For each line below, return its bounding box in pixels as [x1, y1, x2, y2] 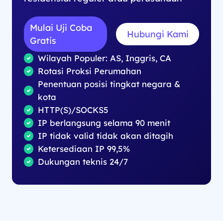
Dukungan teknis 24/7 [38, 156, 128, 167]
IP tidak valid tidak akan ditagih [38, 130, 174, 141]
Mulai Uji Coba [29, 22, 92, 33]
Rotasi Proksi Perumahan [38, 66, 142, 77]
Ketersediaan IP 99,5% [38, 143, 130, 154]
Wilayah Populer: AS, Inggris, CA [38, 53, 172, 64]
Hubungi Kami [126, 28, 189, 40]
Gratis [29, 35, 56, 46]
